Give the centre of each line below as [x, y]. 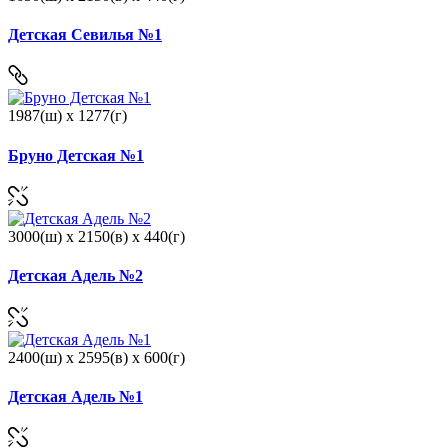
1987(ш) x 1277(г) [67, 116]
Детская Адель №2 [75, 276]
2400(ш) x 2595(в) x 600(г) [96, 357]
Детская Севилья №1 [85, 35]
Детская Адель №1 [75, 396]
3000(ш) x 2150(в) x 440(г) [96, 237]
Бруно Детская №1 [76, 155]
